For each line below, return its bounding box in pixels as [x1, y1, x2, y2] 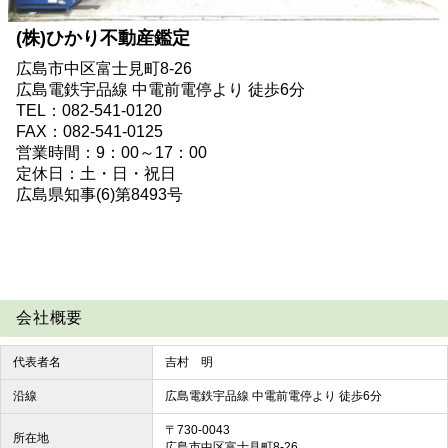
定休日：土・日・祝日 [16, 164, 176, 182]
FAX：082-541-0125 [16, 122, 163, 140]
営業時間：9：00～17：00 [16, 143, 207, 161]
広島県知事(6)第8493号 [16, 185, 183, 203]
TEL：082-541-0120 [16, 101, 162, 119]
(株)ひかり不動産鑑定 [16, 27, 190, 48]
